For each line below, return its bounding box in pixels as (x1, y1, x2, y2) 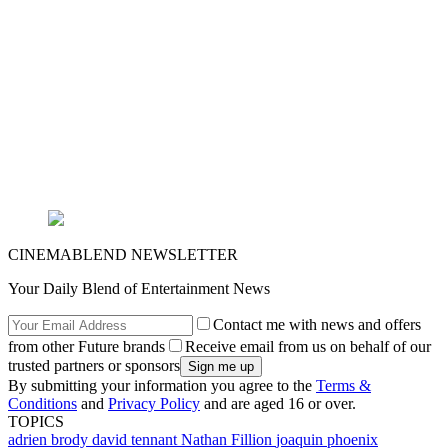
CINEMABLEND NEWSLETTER (8, 246, 238, 264)
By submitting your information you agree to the (8, 377, 316, 395)
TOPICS (8, 413, 64, 431)
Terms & (316, 377, 371, 395)
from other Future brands (8, 338, 165, 356)
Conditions (8, 395, 77, 413)
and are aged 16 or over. (200, 395, 356, 413)
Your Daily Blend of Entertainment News (8, 280, 270, 298)
